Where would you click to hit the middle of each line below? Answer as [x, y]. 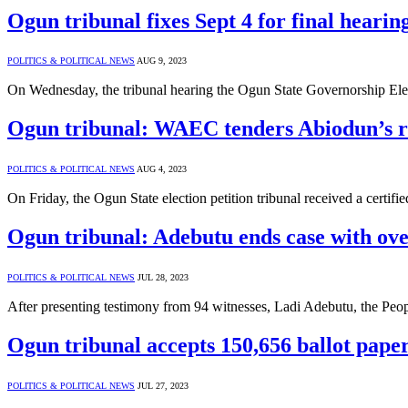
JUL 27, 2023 [163, 385]
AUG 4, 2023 [162, 169]
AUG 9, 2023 [162, 61]
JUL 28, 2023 [163, 278]
